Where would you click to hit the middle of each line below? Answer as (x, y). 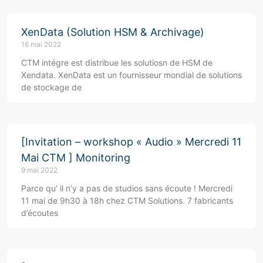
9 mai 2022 (39, 170)
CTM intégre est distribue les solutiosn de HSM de (117, 62)
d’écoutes (40, 213)
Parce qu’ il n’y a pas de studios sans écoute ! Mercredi (127, 188)
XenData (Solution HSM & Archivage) (113, 32)
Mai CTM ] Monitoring (76, 157)
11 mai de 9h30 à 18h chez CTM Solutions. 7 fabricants (127, 200)
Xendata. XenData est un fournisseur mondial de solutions (131, 75)
